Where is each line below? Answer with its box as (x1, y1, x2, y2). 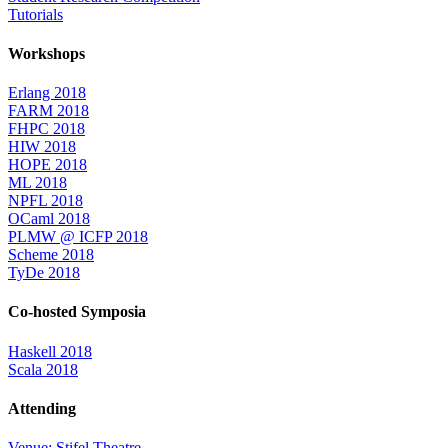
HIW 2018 (8, 138, 76, 156)
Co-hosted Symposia (8, 303, 146, 321)
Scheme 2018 (8, 246, 94, 264)
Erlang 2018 (8, 84, 86, 102)
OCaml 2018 (8, 210, 90, 228)
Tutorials (8, 5, 63, 23)
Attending (8, 399, 76, 417)
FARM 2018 (8, 102, 89, 120)
